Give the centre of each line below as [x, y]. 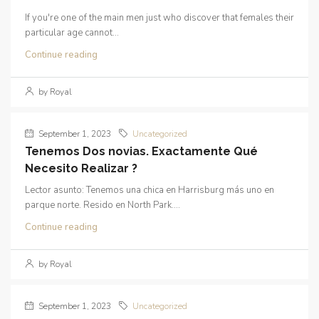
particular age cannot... [72, 33]
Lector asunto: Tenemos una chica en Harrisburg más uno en [150, 190]
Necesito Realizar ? [81, 168]
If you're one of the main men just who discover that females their [159, 18]
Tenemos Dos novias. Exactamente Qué [141, 151]
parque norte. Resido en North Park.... [103, 205]
